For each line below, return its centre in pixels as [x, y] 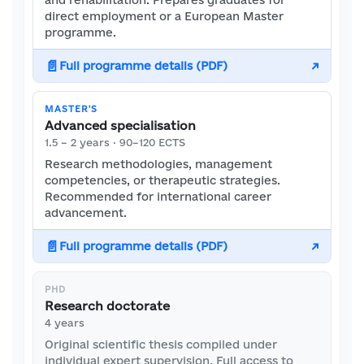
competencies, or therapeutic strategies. [162, 180]
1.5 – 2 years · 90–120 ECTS [115, 142]
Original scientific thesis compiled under [161, 344]
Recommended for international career [158, 197]
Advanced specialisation [120, 126]
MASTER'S [71, 109]
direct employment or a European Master [164, 16]
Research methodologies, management [158, 164]
